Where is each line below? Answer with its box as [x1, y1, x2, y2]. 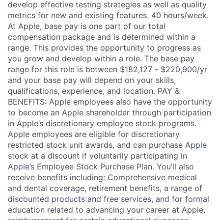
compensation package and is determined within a [8, 31, 195, 42]
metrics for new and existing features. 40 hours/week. [8, 10, 209, 20]
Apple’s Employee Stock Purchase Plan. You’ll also [8, 161, 194, 171]
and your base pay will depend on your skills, [8, 75, 176, 85]
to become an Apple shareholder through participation [8, 107, 211, 117]
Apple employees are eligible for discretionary [8, 129, 180, 139]
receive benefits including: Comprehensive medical [8, 172, 197, 182]
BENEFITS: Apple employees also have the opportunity [8, 96, 212, 107]
